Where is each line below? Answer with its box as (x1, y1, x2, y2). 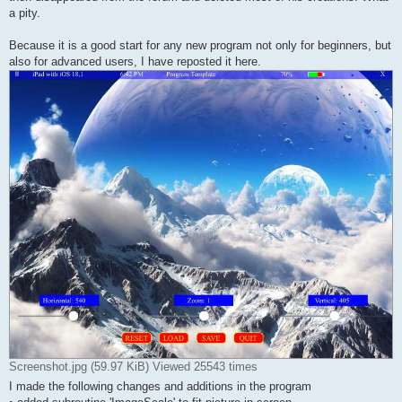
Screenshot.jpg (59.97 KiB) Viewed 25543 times (9, 359, 258, 373)
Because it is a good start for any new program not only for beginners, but (9, 39, 391, 53)
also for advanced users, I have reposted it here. (9, 55, 261, 69)
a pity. (9, 6, 40, 21)
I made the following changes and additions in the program (9, 379, 311, 393)
